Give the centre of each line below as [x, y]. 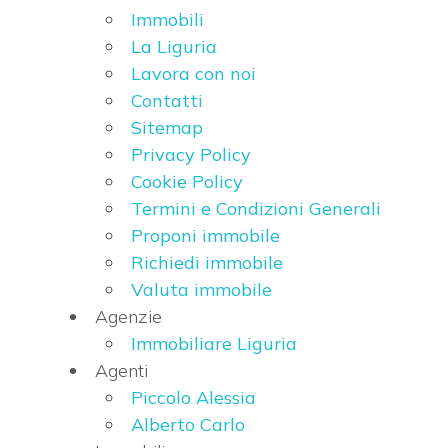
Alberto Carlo [187, 425]
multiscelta [68, 331]
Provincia [73, 47]
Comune [69, 118]
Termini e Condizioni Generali [255, 209]
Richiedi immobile [206, 263]
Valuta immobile [201, 290]
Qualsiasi [79, 384]
